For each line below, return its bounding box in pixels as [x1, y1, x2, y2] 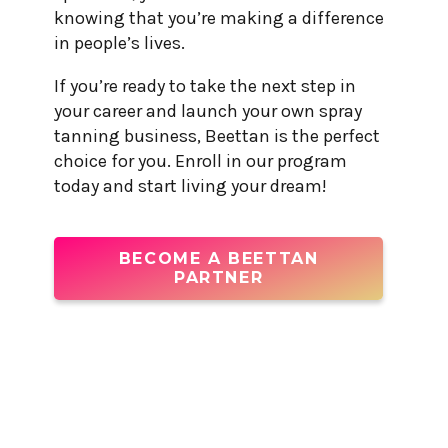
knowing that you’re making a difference [54, 6, 384, 29]
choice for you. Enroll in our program [54, 149, 347, 172]
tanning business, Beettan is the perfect [54, 124, 380, 147]
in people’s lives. [54, 31, 185, 54]
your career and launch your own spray [54, 99, 362, 122]
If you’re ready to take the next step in [54, 74, 356, 97]
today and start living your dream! [54, 174, 327, 197]
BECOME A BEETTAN [118, 249, 319, 269]
